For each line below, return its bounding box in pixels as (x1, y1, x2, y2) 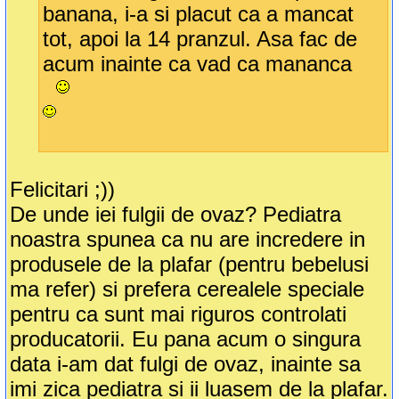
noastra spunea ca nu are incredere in (10, 227, 366, 252)
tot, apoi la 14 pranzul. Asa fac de (43, 27, 358, 52)
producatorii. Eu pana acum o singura (10, 327, 362, 352)
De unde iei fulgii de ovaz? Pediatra (10, 202, 342, 227)
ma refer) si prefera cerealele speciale (10, 277, 365, 302)
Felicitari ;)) (10, 177, 116, 202)
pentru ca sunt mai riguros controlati (10, 302, 347, 327)
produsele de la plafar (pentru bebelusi (10, 252, 370, 277)
